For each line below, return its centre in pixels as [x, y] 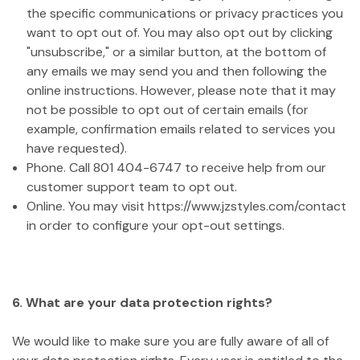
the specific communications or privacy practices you [185, 13]
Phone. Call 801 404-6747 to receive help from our [177, 168]
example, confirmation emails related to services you [181, 129]
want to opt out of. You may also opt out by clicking [180, 33]
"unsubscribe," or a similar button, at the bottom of [177, 52]
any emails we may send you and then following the [177, 71]
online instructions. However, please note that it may [182, 90]
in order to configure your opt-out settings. [156, 225]
